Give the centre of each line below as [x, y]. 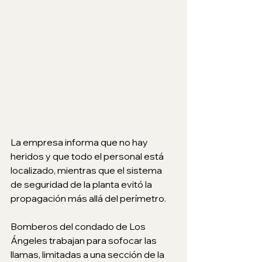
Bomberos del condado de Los [79, 226]
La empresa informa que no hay [80, 142]
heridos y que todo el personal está [88, 156]
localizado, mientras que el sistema [87, 170]
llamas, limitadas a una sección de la [88, 254]
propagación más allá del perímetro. [88, 198]
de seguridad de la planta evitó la [82, 184]
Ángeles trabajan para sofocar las [85, 240]
